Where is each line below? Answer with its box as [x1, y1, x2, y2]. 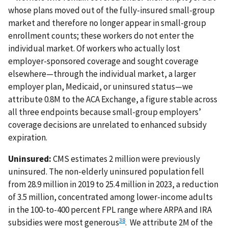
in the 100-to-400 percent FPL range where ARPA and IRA [8, 204, 212, 215]
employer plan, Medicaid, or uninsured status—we [8, 80, 193, 92]
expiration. [8, 131, 47, 143]
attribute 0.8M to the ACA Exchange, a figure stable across [8, 93, 217, 105]
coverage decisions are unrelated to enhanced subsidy [8, 119, 207, 130]
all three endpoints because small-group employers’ [8, 106, 201, 118]
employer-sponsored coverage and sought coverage [8, 55, 198, 67]
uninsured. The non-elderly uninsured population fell [8, 165, 204, 177]
